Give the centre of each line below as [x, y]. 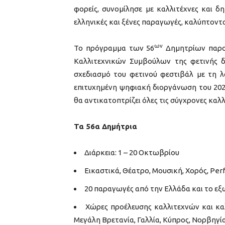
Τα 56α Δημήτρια [105, 126]
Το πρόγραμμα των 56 [114, 48]
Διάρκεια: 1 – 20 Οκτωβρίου [132, 152]
